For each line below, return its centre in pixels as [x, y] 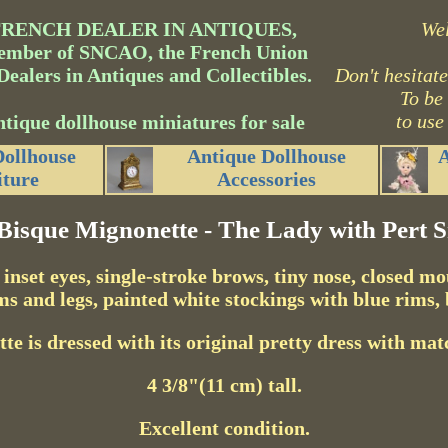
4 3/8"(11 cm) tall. [224, 384]
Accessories [266, 179]
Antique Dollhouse [266, 156]
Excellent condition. [224, 427]
